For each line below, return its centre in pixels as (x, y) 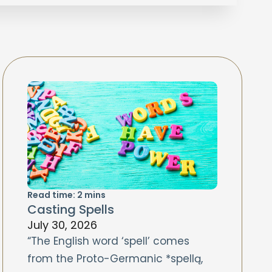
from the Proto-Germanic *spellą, (115, 258)
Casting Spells (70, 209)
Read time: (51, 195)
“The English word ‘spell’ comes (108, 241)
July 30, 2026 (62, 225)
